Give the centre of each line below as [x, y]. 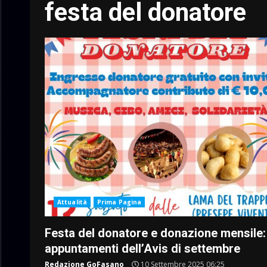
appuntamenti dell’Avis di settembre [142, 248]
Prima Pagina [119, 202]
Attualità [72, 202]
